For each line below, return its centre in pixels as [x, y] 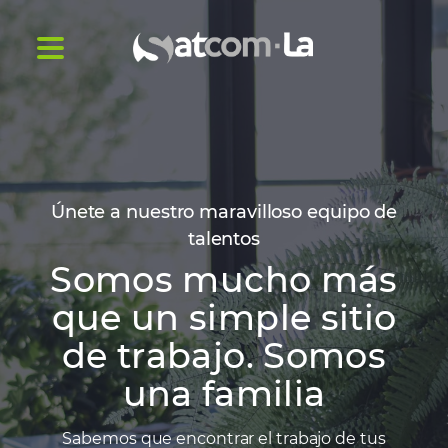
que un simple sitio [224, 317]
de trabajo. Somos [224, 355]
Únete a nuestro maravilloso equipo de [224, 211]
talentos [224, 238]
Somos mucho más [224, 279]
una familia [224, 393]
